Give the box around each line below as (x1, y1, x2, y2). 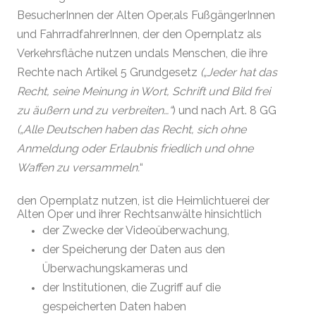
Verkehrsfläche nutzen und (17, 46, 154, 60)
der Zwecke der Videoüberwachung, (42, 223, 229, 237)
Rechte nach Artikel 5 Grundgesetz (17, 65, 200, 79)
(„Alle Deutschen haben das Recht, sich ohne (17, 122, 246, 136)
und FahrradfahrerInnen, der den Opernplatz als (17, 27, 262, 41)
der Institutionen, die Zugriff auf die (42, 280, 221, 294)
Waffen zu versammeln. (17, 160, 140, 174)
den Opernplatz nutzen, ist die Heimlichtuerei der (17, 193, 269, 207)
